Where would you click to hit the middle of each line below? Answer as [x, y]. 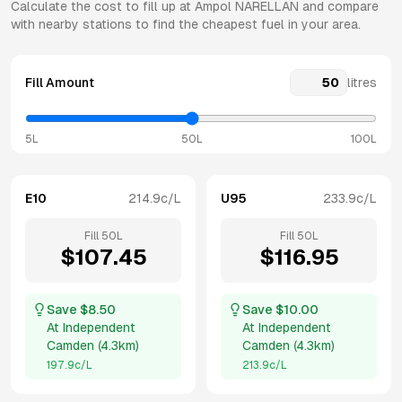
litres [362, 83]
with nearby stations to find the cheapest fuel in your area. [186, 24]
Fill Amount [60, 83]
